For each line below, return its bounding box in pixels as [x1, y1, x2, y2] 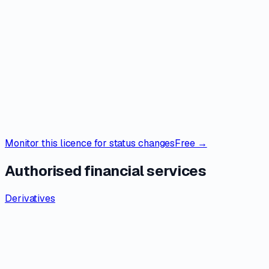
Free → [175, 136, 207, 150]
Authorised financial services [5, 161, 207, 180]
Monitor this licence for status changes [5, 136, 175, 150]
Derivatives [5, 192, 55, 205]
